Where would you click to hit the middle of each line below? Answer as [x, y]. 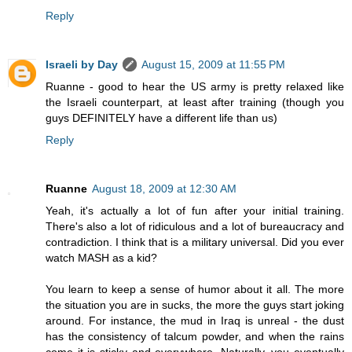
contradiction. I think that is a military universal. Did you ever [195, 242]
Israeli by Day [82, 65]
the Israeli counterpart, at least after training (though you [195, 103]
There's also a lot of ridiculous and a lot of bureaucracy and [195, 227]
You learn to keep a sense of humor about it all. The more [195, 290]
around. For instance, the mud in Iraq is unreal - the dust [195, 321]
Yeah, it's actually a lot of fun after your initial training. [195, 211]
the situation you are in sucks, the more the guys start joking [195, 305]
